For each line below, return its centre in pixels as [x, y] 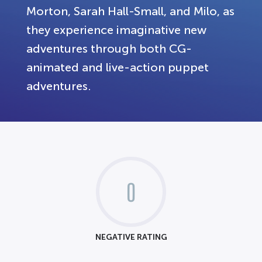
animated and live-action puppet [118, 67]
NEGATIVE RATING [131, 237]
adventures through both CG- [109, 49]
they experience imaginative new [116, 30]
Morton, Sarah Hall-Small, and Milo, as [130, 11]
